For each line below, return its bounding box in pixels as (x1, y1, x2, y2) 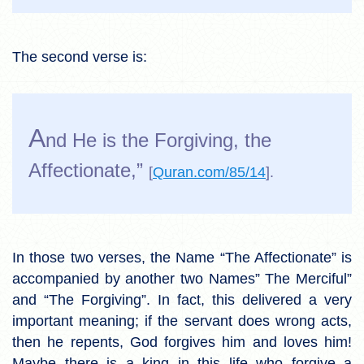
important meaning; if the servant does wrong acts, (12, 312, 352, 329)
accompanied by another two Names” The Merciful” (12, 270, 352, 287)
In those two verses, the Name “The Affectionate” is (12, 249, 352, 266)
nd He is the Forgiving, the (45, 128, 271, 151)
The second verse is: (12, 48, 147, 65)
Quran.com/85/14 (153, 163, 266, 180)
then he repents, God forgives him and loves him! (12, 333, 352, 350)
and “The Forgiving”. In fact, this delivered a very (12, 291, 352, 308)
